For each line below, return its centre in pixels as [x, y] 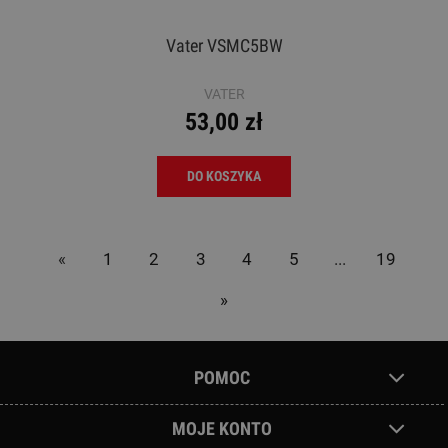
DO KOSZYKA [224, 176]
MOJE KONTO [221, 428]
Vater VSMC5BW [224, 45]
